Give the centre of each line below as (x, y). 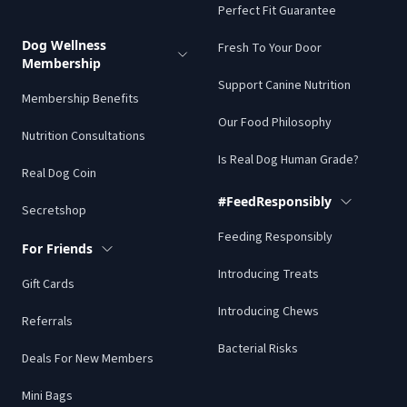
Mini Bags (47, 396)
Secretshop (54, 210)
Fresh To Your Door (270, 48)
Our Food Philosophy (275, 122)
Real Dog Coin (59, 173)
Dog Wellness (64, 45)
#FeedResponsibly (275, 201)
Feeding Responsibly (275, 237)
